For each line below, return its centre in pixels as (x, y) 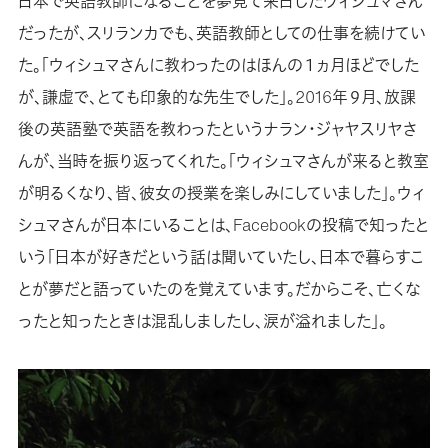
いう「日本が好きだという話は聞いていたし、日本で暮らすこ (220, 256)
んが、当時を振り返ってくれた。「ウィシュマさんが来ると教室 (223, 160)
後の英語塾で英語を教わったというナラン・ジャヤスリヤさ (217, 128)
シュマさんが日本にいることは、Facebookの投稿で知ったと (223, 224)
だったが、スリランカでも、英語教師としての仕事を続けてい (221, 32)
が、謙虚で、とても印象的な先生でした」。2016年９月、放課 (216, 96)
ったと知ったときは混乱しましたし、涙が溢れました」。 (202, 320)
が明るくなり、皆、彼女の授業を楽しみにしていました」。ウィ (221, 192)
